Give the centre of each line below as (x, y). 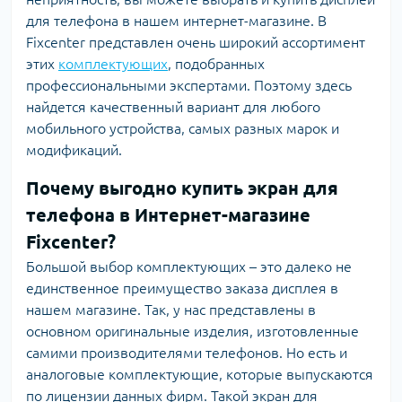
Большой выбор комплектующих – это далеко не (189, 267)
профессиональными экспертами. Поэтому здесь (189, 85)
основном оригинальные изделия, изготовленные (192, 331)
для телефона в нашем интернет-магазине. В (176, 21)
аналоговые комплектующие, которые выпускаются (200, 374)
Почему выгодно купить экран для (182, 188)
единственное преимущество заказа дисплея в (182, 288)
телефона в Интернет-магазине (168, 215)
